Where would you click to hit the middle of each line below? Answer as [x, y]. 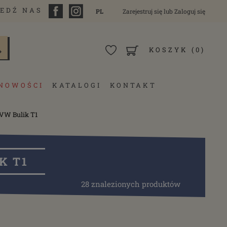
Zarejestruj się [142, 11]
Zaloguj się [190, 11]
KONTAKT [134, 85]
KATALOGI [77, 85]
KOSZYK [168, 50]
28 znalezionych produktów [131, 184]
